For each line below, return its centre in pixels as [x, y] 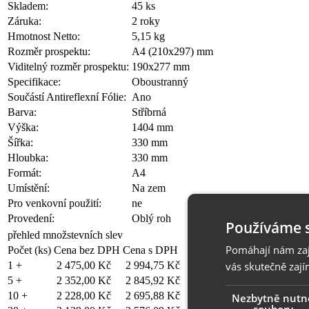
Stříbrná [149, 112]
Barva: [22, 112]
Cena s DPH [150, 250]
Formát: [24, 172]
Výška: [23, 127]
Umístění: [29, 188]
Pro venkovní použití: [54, 203]
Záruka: [24, 21]
